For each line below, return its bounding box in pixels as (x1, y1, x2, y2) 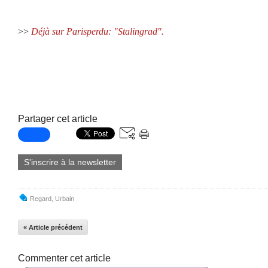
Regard (30, 195, 51, 202)
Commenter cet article (18, 253, 111, 263)
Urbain (55, 195, 74, 202)
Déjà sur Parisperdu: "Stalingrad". (31, 26, 164, 36)
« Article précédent (23, 224, 83, 231)
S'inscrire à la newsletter (24, 157, 116, 167)
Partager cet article (18, 114, 98, 124)
